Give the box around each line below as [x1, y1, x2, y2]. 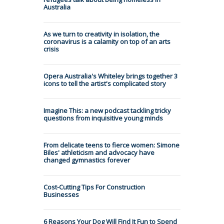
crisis [43, 44, 59, 54]
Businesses [43, 190, 79, 199]
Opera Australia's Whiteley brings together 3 [43, 71, 177, 81]
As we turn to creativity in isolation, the [43, 29, 159, 39]
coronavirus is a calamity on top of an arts [43, 37, 170, 46]
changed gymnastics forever [43, 155, 130, 165]
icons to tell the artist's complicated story [43, 79, 166, 88]
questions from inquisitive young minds [43, 113, 163, 123]
